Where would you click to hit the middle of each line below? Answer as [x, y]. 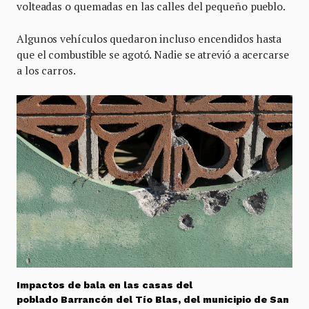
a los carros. [46, 70]
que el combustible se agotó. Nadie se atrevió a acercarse [153, 54]
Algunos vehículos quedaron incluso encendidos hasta [149, 39]
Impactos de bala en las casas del [104, 285]
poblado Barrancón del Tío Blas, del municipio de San [153, 299]
